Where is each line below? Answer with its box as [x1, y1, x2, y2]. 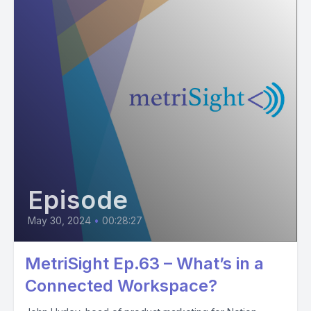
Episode [28, 185, 129, 215]
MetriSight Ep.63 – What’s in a [25, 253, 264, 274]
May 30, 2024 [28, 215, 91, 226]
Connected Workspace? [25, 276, 217, 296]
